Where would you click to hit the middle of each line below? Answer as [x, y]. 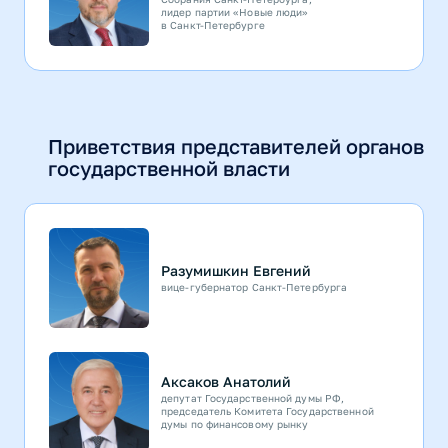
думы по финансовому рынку [235, 424]
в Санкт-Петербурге [213, 24]
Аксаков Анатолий [226, 382]
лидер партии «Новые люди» [235, 11]
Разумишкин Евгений [236, 271]
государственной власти [169, 168]
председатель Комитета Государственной [267, 411]
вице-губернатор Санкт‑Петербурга [254, 287]
